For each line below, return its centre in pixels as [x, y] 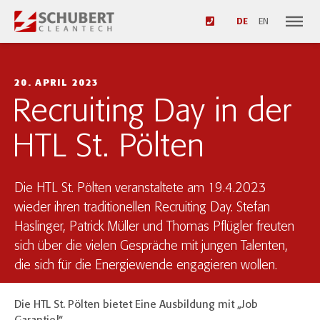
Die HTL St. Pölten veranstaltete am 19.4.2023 [140, 189]
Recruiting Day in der [152, 112]
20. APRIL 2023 [57, 83]
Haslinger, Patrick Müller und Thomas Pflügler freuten [154, 227]
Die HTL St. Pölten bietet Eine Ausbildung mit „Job [136, 305]
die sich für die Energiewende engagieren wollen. [146, 266]
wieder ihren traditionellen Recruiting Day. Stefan [142, 208]
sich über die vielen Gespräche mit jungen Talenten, [151, 246]
